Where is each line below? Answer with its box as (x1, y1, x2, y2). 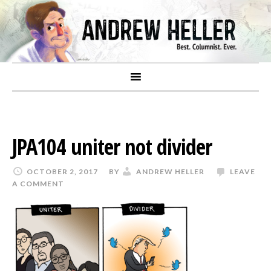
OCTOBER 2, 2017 (27, 166, 98, 176)
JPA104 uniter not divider (12, 131, 212, 162)
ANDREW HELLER (136, 166, 204, 176)
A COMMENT (12, 178, 64, 188)
